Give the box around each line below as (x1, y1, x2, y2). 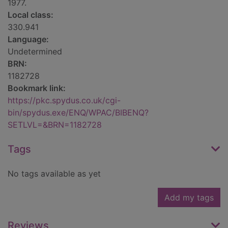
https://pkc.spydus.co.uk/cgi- (8, 95, 121, 106)
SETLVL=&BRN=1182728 (8, 120, 102, 130)
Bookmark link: (8, 83, 66, 94)
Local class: (8, 10, 53, 20)
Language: (8, 34, 49, 45)
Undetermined (8, 46, 62, 57)
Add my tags (164, 192, 214, 203)
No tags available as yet (8, 168, 101, 179)
